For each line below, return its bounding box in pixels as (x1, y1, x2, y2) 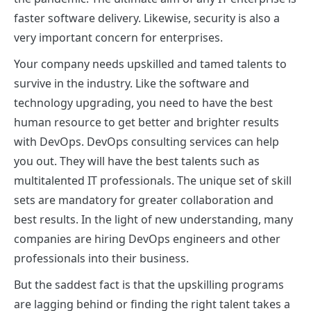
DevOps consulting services (87, 133, 232, 149)
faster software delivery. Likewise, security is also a (14, 10, 280, 26)
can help (232, 133, 279, 149)
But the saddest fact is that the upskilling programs (14, 276, 284, 292)
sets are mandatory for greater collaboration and (14, 192, 274, 208)
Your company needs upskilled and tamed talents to (14, 56, 287, 72)
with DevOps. (14, 133, 87, 149)
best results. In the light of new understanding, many (14, 211, 293, 227)
